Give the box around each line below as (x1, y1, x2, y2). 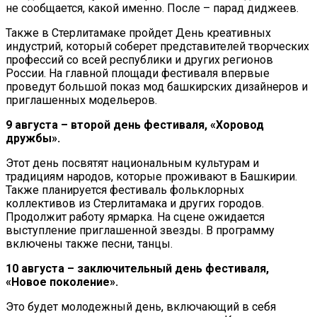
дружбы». (6, 131, 60, 145)
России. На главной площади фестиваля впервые (6, 66, 270, 80)
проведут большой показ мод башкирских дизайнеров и (6, 79, 308, 93)
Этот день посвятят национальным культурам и (6, 156, 259, 170)
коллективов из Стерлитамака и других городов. (6, 196, 264, 210)
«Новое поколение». (6, 275, 118, 289)
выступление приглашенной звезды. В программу (6, 223, 275, 237)
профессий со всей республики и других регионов (6, 52, 273, 67)
